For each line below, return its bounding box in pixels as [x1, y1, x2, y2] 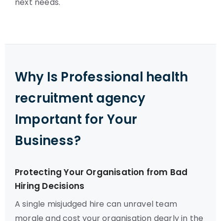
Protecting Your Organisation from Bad [15, 166, 188, 178]
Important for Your [15, 110, 138, 128]
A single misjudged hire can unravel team [15, 198, 178, 210]
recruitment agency [15, 89, 146, 107]
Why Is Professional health [15, 68, 188, 86]
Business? [15, 132, 81, 149]
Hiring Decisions [15, 180, 85, 192]
